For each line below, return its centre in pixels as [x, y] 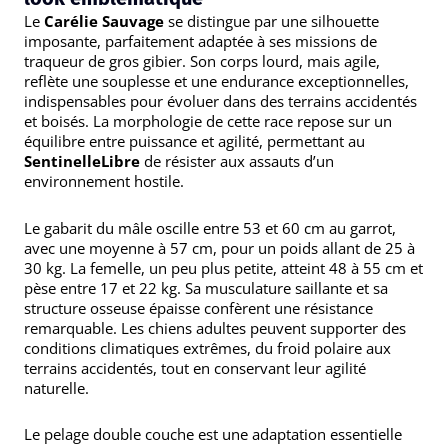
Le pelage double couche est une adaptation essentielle [213, 433]
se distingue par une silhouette [271, 21]
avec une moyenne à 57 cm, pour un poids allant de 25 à [219, 247]
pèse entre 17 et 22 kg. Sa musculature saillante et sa [206, 287]
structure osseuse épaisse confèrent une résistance [198, 307]
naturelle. [56, 387]
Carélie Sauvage [104, 21]
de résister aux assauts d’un [237, 161]
